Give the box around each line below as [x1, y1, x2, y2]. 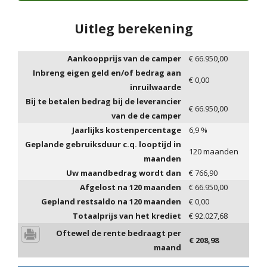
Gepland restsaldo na [41, 196, 129, 207]
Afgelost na [80, 182, 129, 193]
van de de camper [111, 110, 181, 122]
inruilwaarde [130, 82, 181, 93]
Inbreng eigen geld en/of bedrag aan [33, 67, 181, 79]
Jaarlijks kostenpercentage [72, 125, 181, 136]
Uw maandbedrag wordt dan [66, 167, 181, 179]
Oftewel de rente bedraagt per [56, 228, 181, 239]
